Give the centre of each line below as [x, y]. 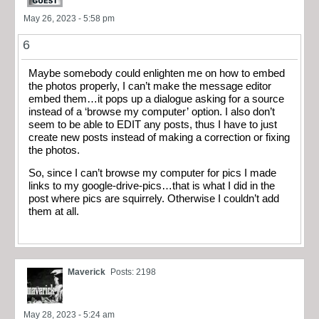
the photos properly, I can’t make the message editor [150, 86]
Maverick [87, 272]
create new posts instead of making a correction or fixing [159, 137]
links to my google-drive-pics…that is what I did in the [152, 186]
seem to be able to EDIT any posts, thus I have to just [153, 124]
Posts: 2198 [133, 272]
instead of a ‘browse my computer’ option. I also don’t [152, 111]
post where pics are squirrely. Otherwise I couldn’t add [154, 199]
